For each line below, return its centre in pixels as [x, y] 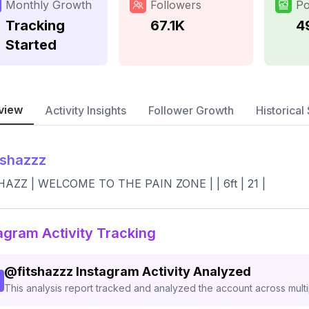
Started [31, 45]
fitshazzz [45, 271]
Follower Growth [191, 110]
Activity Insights [86, 110]
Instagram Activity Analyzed [163, 271]
